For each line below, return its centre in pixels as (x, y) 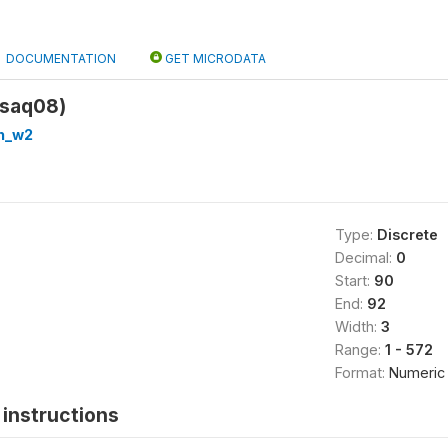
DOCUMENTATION (61, 58)
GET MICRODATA (214, 58)
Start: (354, 280)
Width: (357, 326)
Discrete (407, 234)
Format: (361, 372)
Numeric (416, 372)
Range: (359, 349)
